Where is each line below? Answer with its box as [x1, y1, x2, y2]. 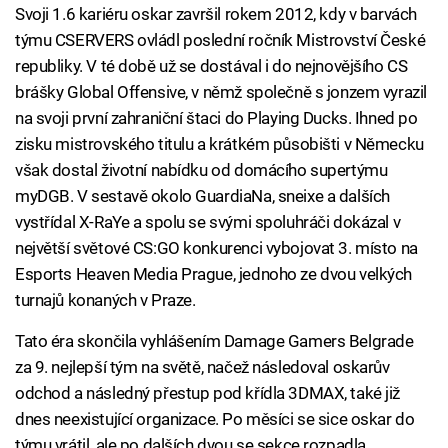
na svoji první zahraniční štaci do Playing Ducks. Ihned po [15, 108, 418, 129]
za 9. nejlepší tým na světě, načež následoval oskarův [15, 357, 390, 378]
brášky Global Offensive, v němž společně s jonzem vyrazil [15, 82, 427, 103]
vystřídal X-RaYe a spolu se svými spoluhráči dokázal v [15, 212, 401, 233]
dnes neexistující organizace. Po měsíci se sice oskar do [15, 409, 415, 430]
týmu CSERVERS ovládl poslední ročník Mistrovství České [15, 30, 426, 51]
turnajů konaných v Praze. [15, 290, 196, 311]
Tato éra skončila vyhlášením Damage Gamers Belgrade [15, 331, 414, 352]
